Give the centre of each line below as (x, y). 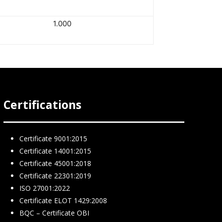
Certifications (42, 105)
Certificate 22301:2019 (55, 176)
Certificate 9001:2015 (53, 139)
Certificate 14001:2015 (55, 151)
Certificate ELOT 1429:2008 (63, 200)
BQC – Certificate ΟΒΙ (54, 213)
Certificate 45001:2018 (55, 163)
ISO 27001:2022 (44, 188)
